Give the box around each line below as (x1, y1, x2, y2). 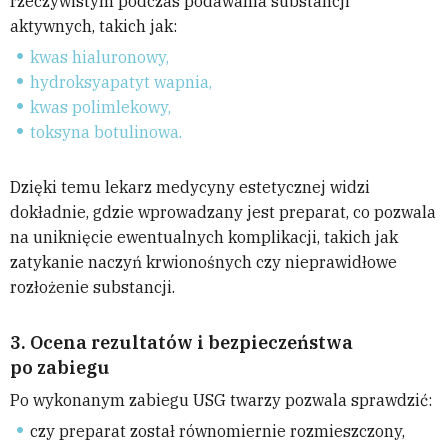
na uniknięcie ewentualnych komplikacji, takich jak (10, 227, 398, 248)
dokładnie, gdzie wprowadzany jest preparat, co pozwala (10, 202, 436, 223)
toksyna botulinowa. (30, 122, 182, 143)
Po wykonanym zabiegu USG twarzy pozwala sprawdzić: (10, 390, 432, 411)
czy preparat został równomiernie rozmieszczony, (30, 421, 405, 442)
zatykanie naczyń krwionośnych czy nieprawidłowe (10, 252, 397, 273)
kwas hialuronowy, (30, 47, 169, 68)
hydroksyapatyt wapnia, (30, 72, 212, 93)
